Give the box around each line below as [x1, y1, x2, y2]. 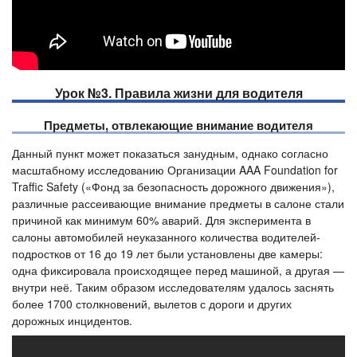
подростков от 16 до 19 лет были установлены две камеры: [12, 245, 323, 262]
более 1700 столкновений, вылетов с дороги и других [12, 296, 292, 312]
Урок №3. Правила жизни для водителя [54, 84, 303, 103]
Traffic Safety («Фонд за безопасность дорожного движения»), [12, 178, 335, 195]
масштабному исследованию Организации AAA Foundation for [12, 162, 338, 178]
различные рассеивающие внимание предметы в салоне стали [12, 195, 344, 212]
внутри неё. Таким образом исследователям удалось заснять [12, 279, 334, 296]
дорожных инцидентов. [12, 312, 132, 329]
